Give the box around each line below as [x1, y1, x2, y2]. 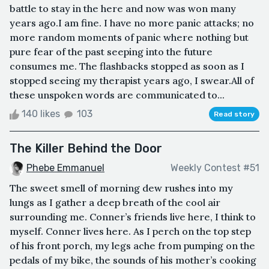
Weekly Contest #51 [171, 162, 259, 174]
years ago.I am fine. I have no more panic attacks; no [10, 16, 254, 29]
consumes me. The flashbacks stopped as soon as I [10, 59, 244, 72]
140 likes [19, 107, 62, 119]
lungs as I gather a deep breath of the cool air [10, 196, 220, 208]
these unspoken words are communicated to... [10, 88, 225, 101]
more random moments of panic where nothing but [10, 31, 249, 43]
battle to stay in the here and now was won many [10, 2, 236, 14]
